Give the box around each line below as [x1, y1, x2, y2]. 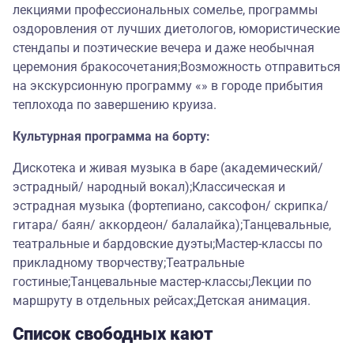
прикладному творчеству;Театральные [13, 255, 244, 271]
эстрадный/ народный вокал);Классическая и [13, 179, 285, 195]
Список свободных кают [13, 324, 213, 345]
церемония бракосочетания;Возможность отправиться [13, 59, 341, 75]
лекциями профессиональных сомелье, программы [13, 2, 318, 18]
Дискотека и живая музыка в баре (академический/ [13, 160, 323, 176]
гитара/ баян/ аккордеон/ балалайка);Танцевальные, [13, 217, 331, 233]
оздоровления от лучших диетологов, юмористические [13, 21, 340, 37]
